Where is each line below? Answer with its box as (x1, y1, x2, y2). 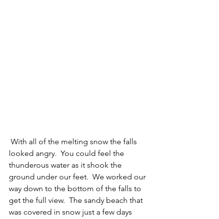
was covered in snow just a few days (9, 207, 134, 217)
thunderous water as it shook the (9, 160, 124, 170)
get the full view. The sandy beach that (9, 196, 145, 205)
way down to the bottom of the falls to (9, 184, 143, 194)
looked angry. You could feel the (9, 149, 126, 158)
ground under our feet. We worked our (9, 172, 148, 182)
